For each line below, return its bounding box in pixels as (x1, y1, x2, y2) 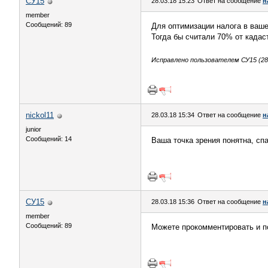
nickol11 (26, 111, 54, 120)
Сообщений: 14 (26, 135, 72, 142)
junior (26, 126, 41, 133)
